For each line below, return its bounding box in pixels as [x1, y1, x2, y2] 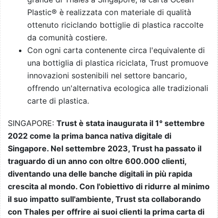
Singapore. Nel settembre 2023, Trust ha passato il [8, 144, 201, 154]
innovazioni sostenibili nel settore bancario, [27, 71, 187, 81]
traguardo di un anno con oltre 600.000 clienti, [8, 156, 186, 166]
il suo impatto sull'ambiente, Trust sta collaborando [8, 194, 201, 204]
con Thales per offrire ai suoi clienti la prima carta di [8, 207, 204, 217]
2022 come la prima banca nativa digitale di [8, 131, 171, 141]
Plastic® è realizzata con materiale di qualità [27, 7, 191, 18]
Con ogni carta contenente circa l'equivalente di [27, 45, 205, 55]
